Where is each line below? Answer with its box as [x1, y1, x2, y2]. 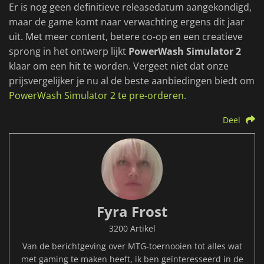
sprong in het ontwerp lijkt [9, 45, 128, 58]
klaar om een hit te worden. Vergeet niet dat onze [9, 60, 229, 73]
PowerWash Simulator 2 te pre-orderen [9, 89, 184, 103]
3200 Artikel [108, 223, 156, 235]
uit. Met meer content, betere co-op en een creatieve [9, 30, 243, 44]
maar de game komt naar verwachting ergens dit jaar [9, 15, 245, 29]
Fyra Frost [97, 202, 167, 222]
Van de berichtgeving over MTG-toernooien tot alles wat [22, 240, 242, 252]
